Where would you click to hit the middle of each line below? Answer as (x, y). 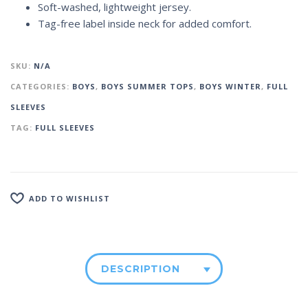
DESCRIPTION (141, 269)
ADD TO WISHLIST (69, 198)
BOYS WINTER (230, 87)
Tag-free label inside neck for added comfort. (145, 24)
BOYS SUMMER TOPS (147, 87)
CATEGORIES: (41, 87)
